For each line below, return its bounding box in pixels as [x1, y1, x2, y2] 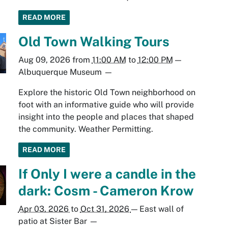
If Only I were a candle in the [18, 166, 196, 182]
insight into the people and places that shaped [18, 112, 194, 122]
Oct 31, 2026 [80, 204, 131, 214]
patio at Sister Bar [18, 216, 87, 226]
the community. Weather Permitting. [18, 124, 153, 134]
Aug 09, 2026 [18, 55, 70, 65]
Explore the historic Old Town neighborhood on [18, 88, 195, 98]
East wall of [139, 204, 184, 214]
